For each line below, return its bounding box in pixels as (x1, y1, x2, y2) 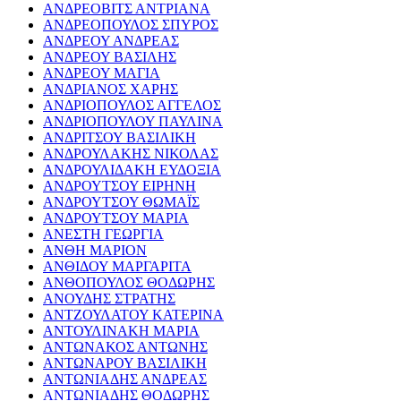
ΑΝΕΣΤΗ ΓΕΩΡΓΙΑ (43, 226, 164, 243)
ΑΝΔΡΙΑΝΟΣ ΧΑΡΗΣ (43, 81, 178, 98)
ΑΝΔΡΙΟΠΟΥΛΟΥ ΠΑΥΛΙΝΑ (43, 114, 223, 130)
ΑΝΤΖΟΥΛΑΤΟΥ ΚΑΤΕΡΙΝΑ (43, 307, 224, 323)
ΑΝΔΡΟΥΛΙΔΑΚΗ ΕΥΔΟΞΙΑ (43, 162, 221, 178)
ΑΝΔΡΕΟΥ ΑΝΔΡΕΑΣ (43, 33, 179, 49)
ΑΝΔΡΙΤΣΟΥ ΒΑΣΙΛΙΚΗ (43, 130, 196, 146)
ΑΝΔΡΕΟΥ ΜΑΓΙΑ (43, 65, 160, 81)
